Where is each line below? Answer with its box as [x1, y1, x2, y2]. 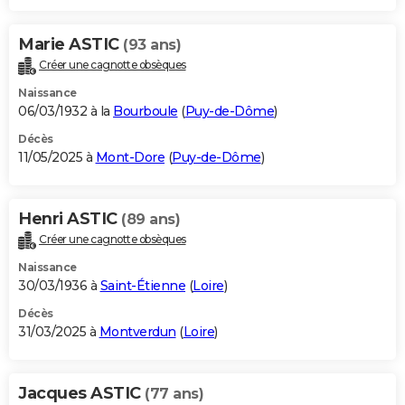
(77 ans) [145, 385, 203, 403]
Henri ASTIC [18, 209, 121, 230]
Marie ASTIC [18, 34, 123, 55]
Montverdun [99, 324, 176, 341]
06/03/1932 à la [18, 103, 113, 120]
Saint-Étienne [99, 278, 185, 295]
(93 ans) [123, 36, 181, 54]
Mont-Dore [95, 149, 165, 166]
